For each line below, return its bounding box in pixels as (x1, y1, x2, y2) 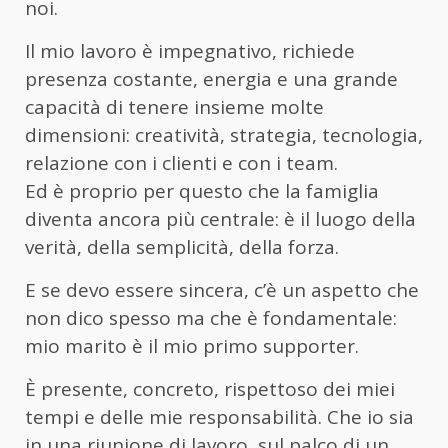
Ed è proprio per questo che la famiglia (25, 178, 379, 205)
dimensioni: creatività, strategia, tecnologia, (25, 122, 423, 149)
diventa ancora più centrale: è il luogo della (25, 206, 416, 233)
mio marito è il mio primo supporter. (25, 333, 359, 360)
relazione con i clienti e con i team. (25, 150, 338, 177)
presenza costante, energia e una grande (25, 66, 398, 93)
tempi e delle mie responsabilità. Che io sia (25, 404, 414, 431)
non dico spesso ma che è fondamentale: (25, 305, 397, 332)
